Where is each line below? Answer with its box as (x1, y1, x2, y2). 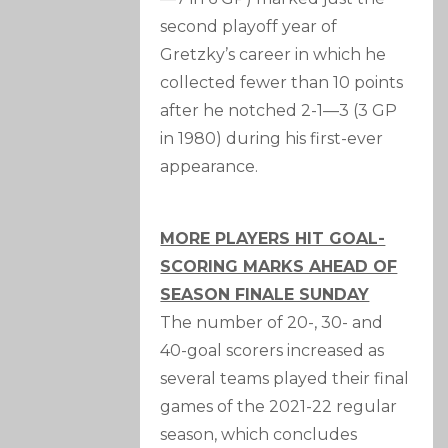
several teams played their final (160, 369, 410, 389)
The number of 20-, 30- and (160, 313, 384, 333)
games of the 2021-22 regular (160, 397, 398, 417)
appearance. (160, 157, 259, 177)
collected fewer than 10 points (160, 73, 404, 93)
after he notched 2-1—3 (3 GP (160, 101, 398, 121)
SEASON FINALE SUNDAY (160, 285, 370, 305)
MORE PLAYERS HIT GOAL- (160, 229, 386, 249)
